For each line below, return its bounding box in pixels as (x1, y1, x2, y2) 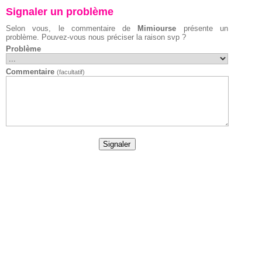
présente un (176, 24, 229, 33)
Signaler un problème (6, 6, 113, 18)
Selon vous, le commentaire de (6, 24, 138, 33)
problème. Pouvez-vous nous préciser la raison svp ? (6, 33, 186, 42)
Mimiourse (137, 24, 177, 33)
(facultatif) (57, 68, 85, 75)
